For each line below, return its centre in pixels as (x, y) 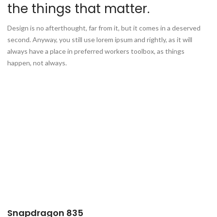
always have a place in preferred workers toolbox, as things (96, 51)
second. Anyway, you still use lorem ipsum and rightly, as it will (100, 40)
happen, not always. (37, 63)
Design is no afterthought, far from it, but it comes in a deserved (104, 28)
